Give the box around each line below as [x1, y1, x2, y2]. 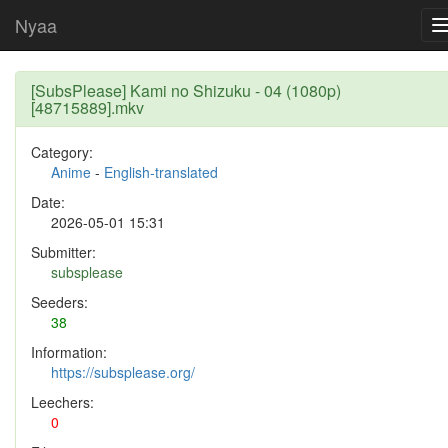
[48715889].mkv [31, 96, 144, 119]
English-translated [104, 162, 218, 182]
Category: [31, 142, 93, 162]
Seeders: [31, 292, 88, 312]
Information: [31, 342, 107, 362]
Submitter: [31, 242, 96, 262]
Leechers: [31, 392, 94, 412]
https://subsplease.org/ [51, 362, 195, 382]
